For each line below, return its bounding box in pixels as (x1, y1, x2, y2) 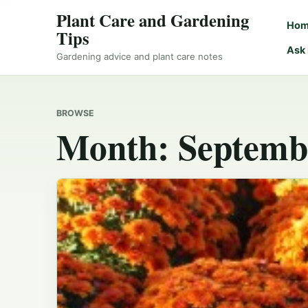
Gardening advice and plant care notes (56, 51, 223, 63)
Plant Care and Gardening (56, 8, 249, 32)
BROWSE (56, 107, 94, 118)
